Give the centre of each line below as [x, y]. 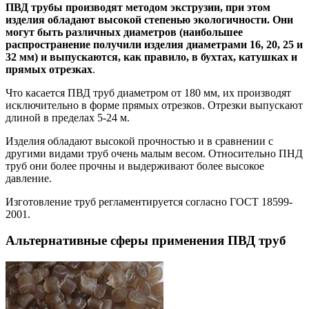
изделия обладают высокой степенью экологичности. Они [149, 19]
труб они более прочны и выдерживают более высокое [135, 166]
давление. [29, 178]
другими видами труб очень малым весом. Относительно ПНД [154, 153]
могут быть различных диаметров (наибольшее [124, 32]
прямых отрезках [49, 69]
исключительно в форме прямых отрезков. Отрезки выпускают [154, 105]
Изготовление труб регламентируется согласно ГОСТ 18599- [149, 201]
